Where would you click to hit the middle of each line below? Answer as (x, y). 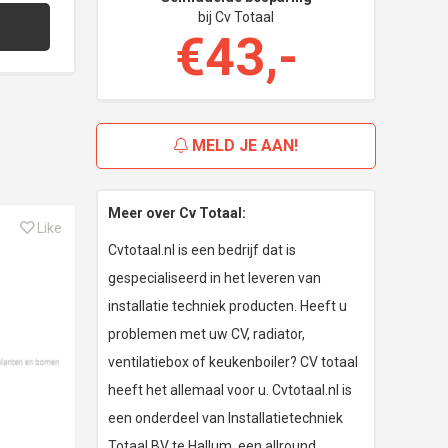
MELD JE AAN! (243, 146)
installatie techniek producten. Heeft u (227, 306)
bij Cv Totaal (236, 17)
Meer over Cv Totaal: (177, 213)
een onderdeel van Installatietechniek (225, 418)
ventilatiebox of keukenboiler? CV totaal (233, 362)
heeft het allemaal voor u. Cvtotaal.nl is (230, 390)
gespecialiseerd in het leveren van (214, 278)
